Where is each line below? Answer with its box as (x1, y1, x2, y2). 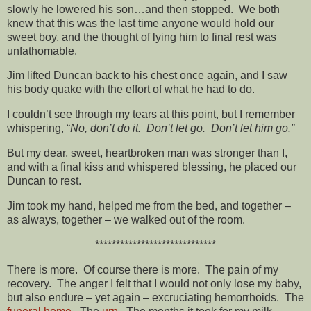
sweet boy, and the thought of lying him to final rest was (7, 31, 276, 43)
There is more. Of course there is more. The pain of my (7, 263, 278, 276)
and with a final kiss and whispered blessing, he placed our (7, 161, 296, 174)
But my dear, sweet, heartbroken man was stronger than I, (7, 147, 287, 160)
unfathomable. (7, 44, 77, 57)
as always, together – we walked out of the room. (7, 213, 245, 226)
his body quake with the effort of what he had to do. (7, 83, 255, 96)
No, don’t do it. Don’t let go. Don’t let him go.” (70, 122, 294, 135)
